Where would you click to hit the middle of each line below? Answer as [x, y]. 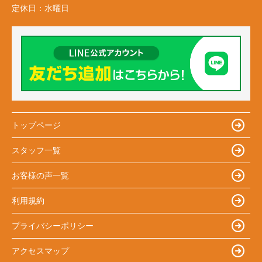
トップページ [36, 125]
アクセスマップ [40, 251]
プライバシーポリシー [53, 225]
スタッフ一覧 [36, 150]
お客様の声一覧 [40, 175]
